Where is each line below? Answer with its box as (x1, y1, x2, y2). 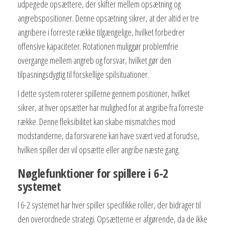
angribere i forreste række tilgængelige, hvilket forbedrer (18, 26, 185, 39)
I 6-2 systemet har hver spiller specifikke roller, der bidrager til (18, 199, 201, 211)
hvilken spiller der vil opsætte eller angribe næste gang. (18, 144, 180, 156)
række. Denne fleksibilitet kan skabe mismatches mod (18, 116, 175, 128)
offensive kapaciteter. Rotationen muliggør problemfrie (18, 40, 178, 53)
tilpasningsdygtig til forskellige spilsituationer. (18, 68, 149, 81)
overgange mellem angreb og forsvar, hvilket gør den (18, 54, 171, 67)
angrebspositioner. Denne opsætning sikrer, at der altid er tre (18, 12, 199, 25)
